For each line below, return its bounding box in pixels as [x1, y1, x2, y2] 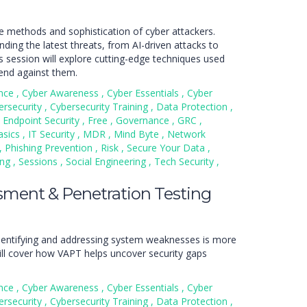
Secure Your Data [127, 141, 208, 154]
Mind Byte [114, 127, 162, 140]
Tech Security [154, 155, 217, 168]
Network [167, 127, 206, 140]
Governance [116, 114, 172, 127]
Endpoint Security [3, 114, 82, 127]
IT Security [28, 127, 77, 140]
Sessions [19, 155, 60, 168]
